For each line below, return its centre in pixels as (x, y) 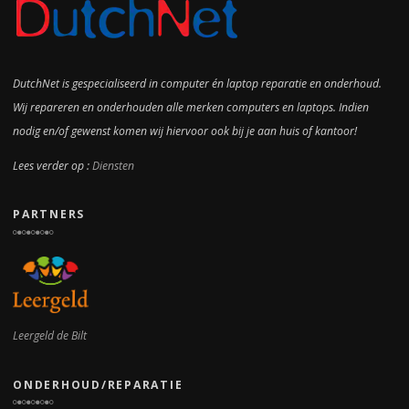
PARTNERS (49, 215)
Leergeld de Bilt (50, 336)
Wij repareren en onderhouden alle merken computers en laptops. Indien (191, 108)
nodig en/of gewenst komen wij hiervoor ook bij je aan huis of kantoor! (185, 131)
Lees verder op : (52, 166)
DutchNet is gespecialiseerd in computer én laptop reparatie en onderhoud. (197, 84)
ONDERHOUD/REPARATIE (98, 384)
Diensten (113, 166)
